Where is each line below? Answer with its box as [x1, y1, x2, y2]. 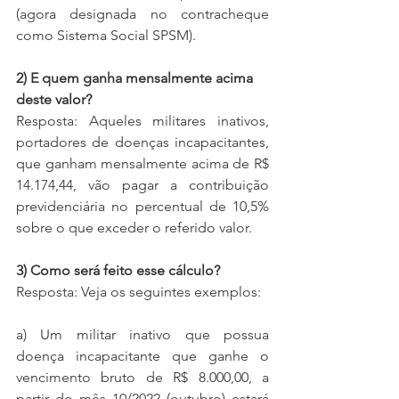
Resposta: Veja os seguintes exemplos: [16, 283, 265, 300]
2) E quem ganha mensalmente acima [16, 69, 256, 86]
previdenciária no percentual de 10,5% [16, 198, 269, 215]
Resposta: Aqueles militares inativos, [16, 112, 269, 129]
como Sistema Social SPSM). [16, 27, 196, 44]
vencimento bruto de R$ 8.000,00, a [16, 369, 269, 386]
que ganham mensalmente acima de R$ [16, 155, 269, 172]
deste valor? [16, 91, 92, 108]
